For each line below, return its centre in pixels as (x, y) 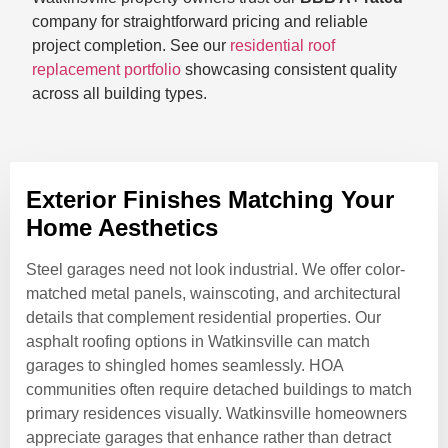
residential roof (282, 45)
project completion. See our (131, 45)
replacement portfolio (106, 69)
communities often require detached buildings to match (219, 389)
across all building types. (119, 93)
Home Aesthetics (122, 227)
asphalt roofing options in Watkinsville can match (198, 341)
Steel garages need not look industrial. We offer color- (215, 269)
